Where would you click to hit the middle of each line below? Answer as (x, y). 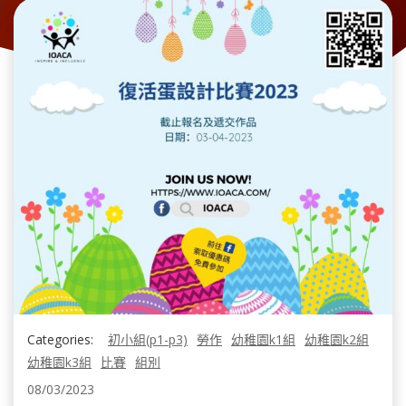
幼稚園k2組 (337, 339)
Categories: (60, 339)
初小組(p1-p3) (148, 339)
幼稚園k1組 (263, 339)
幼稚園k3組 (59, 362)
